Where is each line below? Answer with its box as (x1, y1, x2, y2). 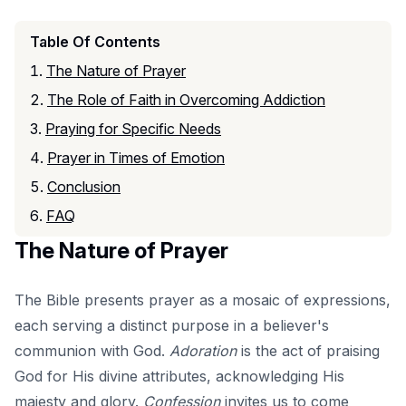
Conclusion (47, 177, 121, 196)
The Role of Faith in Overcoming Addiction (47, 90, 325, 109)
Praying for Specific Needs (45, 119, 221, 138)
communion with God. (14, 341, 169, 360)
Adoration (169, 341, 237, 360)
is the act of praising (237, 341, 380, 360)
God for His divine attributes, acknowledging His (14, 366, 344, 385)
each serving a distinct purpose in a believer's (14, 315, 329, 334)
